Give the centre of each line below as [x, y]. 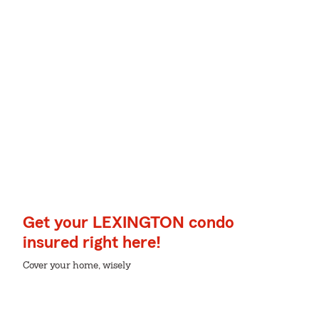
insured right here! [92, 243]
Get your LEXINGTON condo [129, 223]
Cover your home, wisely [77, 266]
